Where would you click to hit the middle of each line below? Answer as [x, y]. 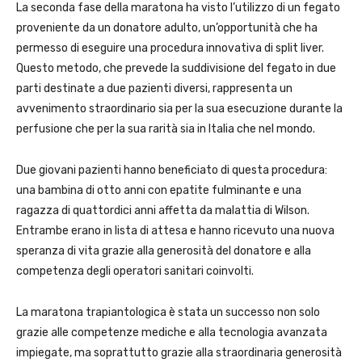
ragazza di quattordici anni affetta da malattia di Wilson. [163, 211]
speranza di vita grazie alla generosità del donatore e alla [164, 251]
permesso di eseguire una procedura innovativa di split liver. [170, 48]
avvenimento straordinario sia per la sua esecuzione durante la [179, 109]
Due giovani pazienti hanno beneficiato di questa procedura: [172, 170]
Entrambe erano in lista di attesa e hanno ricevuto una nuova [175, 231]
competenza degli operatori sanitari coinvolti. [135, 271]
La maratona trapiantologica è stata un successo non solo [168, 313]
